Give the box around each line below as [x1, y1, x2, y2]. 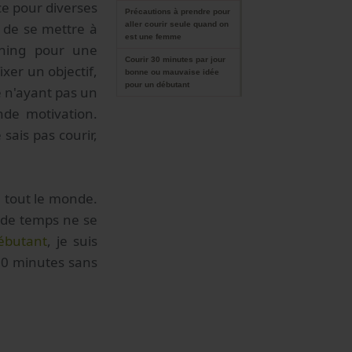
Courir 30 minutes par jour [125, 55, 225, 64]
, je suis [46, 232, 98, 251]
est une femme [125, 32, 181, 41]
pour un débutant [125, 80, 189, 89]
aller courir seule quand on [125, 20, 229, 28]
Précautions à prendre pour [125, 7, 230, 16]
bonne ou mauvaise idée [125, 68, 219, 76]
